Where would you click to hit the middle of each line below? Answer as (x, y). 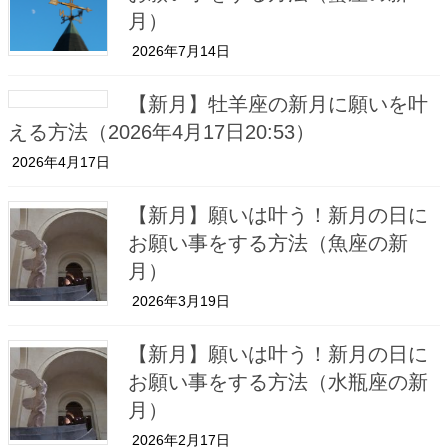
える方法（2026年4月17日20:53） (161, 132)
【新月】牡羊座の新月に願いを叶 (278, 104)
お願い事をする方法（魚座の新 (268, 243)
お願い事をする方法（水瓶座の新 (278, 382)
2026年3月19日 (179, 301)
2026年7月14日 (179, 51)
